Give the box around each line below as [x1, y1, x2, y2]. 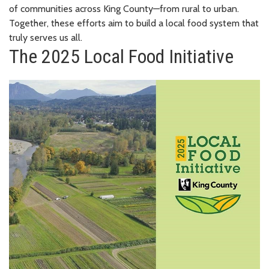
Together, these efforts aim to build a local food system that [9, 17, 259, 29]
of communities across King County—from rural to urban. [9, 2, 239, 14]
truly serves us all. [9, 31, 82, 43]
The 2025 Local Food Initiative [9, 44, 234, 68]
